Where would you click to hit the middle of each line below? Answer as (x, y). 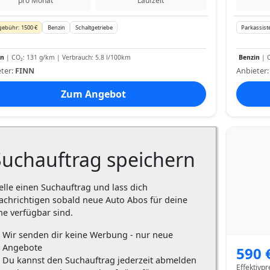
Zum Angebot (93, 94)
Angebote (22, 247)
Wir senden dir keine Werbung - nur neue (88, 234)
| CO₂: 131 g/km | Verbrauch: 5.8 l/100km (67, 57)
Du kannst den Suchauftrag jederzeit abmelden (99, 260)
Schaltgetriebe (94, 28)
